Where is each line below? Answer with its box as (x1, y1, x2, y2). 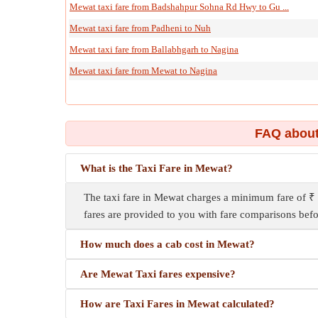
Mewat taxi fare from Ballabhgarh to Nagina (70, 44, 238, 55)
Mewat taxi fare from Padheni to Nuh (70, 23, 211, 33)
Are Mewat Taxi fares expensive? (80, 268, 236, 280)
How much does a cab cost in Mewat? (80, 238, 255, 250)
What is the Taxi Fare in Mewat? (80, 163, 233, 174)
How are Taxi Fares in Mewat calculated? (80, 298, 275, 309)
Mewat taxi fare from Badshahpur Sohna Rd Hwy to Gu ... (70, 1, 289, 12)
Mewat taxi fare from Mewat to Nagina (70, 65, 217, 76)
